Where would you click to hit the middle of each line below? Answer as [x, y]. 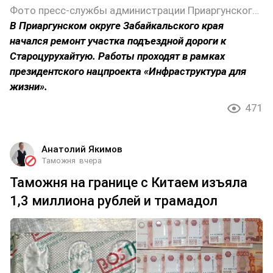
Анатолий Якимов [82, 149]
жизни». [29, 86]
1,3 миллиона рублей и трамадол [114, 200]
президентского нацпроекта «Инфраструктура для [128, 71]
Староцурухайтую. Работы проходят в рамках [117, 56]
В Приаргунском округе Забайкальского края [117, 25]
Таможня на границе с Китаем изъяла [129, 182]
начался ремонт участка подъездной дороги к [118, 41]
